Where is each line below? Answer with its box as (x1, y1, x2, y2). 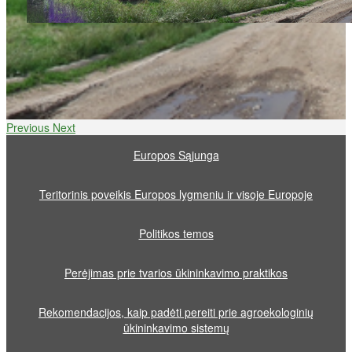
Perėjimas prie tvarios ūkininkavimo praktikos (64, 265, 288, 280)
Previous (6, 119, 49, 135)
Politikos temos (138, 225, 214, 241)
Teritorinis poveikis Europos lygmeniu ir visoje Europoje (39, 186, 313, 202)
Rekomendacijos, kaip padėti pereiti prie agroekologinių (38, 304, 313, 320)
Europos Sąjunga (133, 147, 219, 163)
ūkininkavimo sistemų (123, 320, 229, 335)
